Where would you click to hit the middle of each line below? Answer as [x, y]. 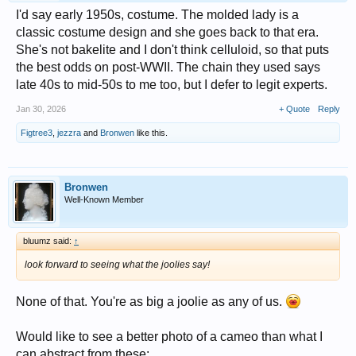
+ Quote [294, 109]
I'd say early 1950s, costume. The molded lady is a [157, 15]
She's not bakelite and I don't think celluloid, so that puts [172, 50]
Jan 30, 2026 [41, 109]
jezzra [69, 133]
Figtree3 [37, 133]
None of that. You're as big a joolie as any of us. [151, 302]
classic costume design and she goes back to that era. [167, 33]
